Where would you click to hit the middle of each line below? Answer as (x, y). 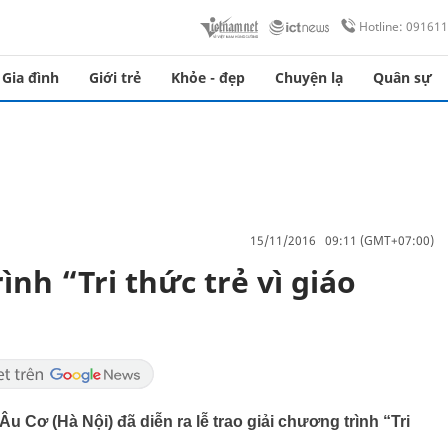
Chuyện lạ (309, 77)
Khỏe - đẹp (208, 77)
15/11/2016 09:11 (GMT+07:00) (342, 240)
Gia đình (30, 77)
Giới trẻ (115, 77)
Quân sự (402, 77)
